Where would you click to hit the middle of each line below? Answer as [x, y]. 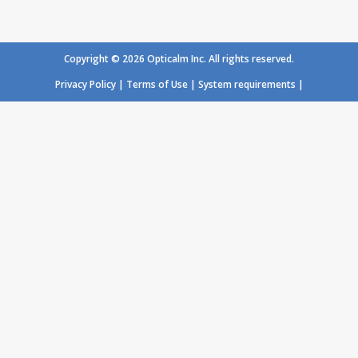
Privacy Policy [85, 84]
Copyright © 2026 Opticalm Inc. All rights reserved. [179, 59]
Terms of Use [157, 84]
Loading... [179, 24]
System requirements [247, 84]
